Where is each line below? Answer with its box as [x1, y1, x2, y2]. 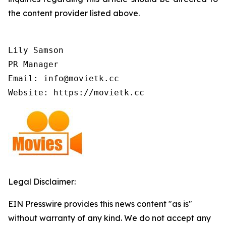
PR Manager [8, 59, 59, 69]
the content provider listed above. [8, 8, 140, 18]
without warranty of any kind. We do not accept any [8, 212, 211, 223]
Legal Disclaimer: [8, 176, 76, 187]
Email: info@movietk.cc [8, 73, 119, 83]
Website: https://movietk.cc [8, 87, 144, 97]
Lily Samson [8, 45, 64, 55]
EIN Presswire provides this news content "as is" [8, 198, 192, 209]
